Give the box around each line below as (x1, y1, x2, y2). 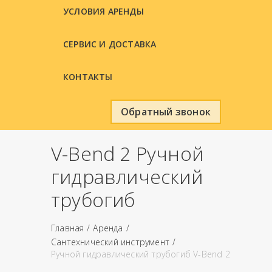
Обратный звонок (121, 104, 211, 118)
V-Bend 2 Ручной (51, 140, 203, 166)
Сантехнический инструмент (51, 236, 169, 248)
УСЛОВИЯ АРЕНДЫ (63, 5, 144, 17)
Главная (51, 222, 84, 234)
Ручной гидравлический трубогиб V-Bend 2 (51, 248, 230, 260)
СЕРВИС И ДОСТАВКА (63, 38, 157, 50)
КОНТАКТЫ (63, 70, 113, 83)
